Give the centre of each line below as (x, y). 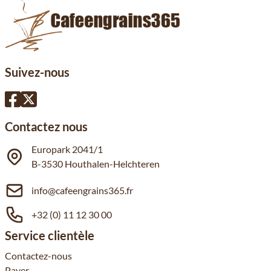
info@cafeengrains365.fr (82, 190)
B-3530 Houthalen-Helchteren (96, 164)
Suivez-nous (37, 72)
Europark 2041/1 (67, 149)
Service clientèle (50, 235)
